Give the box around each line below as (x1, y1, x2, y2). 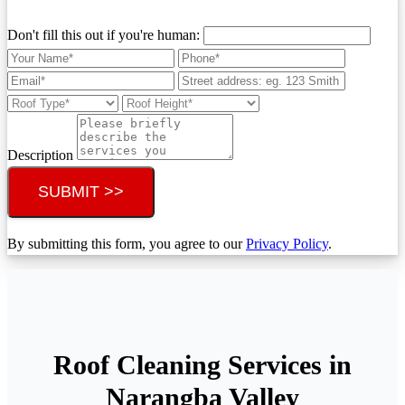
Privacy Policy (246, 235, 328, 251)
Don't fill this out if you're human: (7, 26, 203, 42)
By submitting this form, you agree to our (7, 235, 246, 251)
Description (7, 146, 77, 163)
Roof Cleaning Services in (53, 350, 352, 381)
